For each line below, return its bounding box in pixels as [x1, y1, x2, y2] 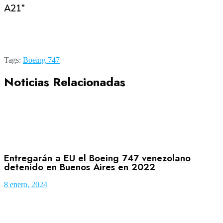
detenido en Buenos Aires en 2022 [4, 160, 155, 174]
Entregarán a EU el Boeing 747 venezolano [4, 151, 191, 165]
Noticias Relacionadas [4, 73, 125, 91]
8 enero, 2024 [4, 180, 47, 189]
